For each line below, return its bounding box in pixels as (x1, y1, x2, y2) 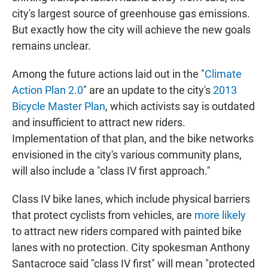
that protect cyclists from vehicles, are (12, 208, 194, 221)
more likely (194, 208, 246, 221)
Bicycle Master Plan (12, 99, 105, 112)
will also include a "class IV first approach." (12, 164, 211, 177)
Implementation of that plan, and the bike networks (12, 132, 254, 145)
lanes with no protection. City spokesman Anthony (12, 240, 250, 254)
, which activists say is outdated (105, 99, 255, 112)
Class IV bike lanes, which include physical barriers (12, 192, 250, 205)
